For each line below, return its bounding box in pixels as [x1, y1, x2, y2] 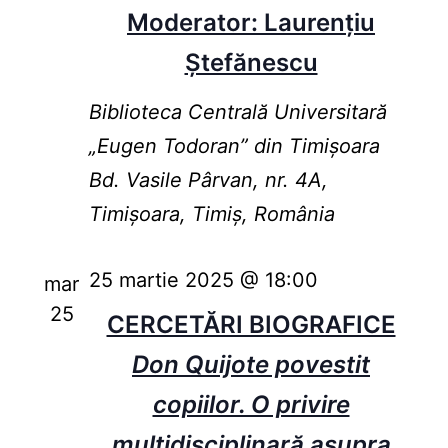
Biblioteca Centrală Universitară [88, 100, 387, 125]
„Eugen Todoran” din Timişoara [88, 134, 380, 159]
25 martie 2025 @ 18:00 [88, 268, 318, 293]
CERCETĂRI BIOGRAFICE [106, 310, 396, 340]
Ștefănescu [184, 48, 318, 78]
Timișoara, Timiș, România [88, 202, 335, 227]
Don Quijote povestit [132, 350, 370, 380]
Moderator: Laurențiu [127, 8, 375, 38]
